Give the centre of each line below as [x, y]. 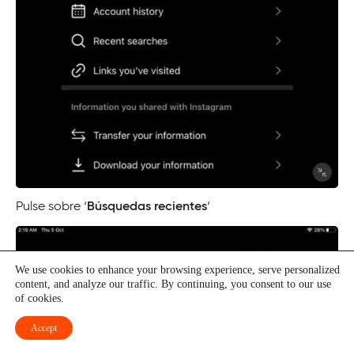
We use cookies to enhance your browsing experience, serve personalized [177, 270]
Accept [44, 328]
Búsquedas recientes [147, 207]
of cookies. [40, 298]
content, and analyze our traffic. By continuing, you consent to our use [173, 284]
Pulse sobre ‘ [51, 207]
